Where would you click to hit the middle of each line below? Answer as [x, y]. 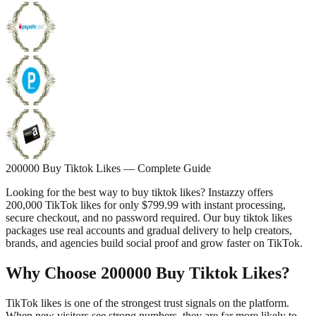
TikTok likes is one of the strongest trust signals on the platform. [147, 303]
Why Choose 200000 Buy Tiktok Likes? [148, 273]
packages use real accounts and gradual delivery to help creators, [149, 230]
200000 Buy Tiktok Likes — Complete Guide [108, 168]
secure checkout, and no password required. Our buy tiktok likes [149, 217]
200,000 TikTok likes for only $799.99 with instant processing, [146, 205]
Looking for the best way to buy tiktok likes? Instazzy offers [139, 192]
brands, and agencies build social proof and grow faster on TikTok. [154, 243]
